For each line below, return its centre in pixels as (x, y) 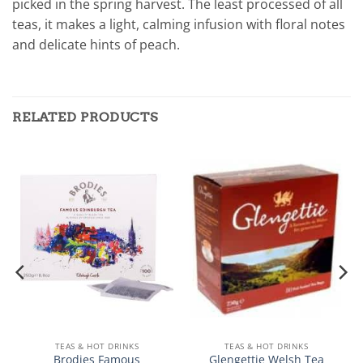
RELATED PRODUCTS (85, 117)
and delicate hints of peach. (96, 45)
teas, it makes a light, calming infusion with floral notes (179, 25)
